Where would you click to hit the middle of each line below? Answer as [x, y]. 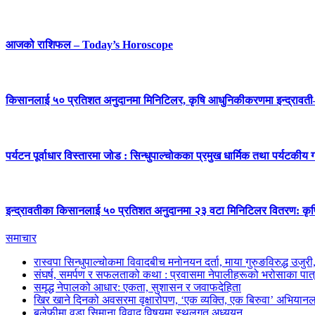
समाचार [21, 238]
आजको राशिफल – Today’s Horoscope [89, 45]
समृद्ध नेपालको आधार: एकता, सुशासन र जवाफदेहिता [137, 288]
